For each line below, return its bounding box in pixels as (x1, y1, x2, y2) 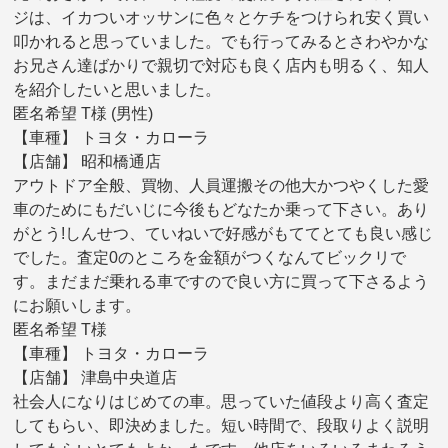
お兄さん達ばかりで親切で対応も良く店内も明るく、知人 (13, 56, 430, 74)
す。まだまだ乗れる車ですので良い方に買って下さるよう (13, 272, 430, 290)
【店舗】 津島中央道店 (13, 368, 178, 386)
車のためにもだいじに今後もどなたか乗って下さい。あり (13, 200, 430, 218)
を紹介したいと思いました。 (13, 80, 222, 98)
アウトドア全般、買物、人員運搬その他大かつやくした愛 (13, 176, 430, 194)
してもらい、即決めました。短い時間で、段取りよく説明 (13, 416, 430, 434)
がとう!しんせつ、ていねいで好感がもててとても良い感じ (13, 224, 434, 242)
